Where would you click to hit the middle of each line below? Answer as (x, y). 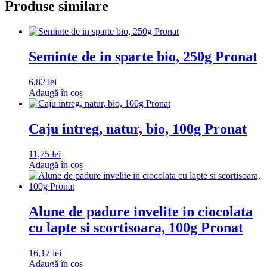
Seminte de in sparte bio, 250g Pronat (143, 57)
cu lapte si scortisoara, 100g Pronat (136, 227)
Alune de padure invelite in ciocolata (141, 211)
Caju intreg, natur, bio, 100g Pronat (138, 128)
